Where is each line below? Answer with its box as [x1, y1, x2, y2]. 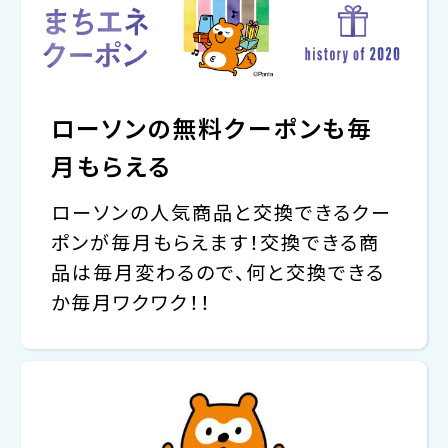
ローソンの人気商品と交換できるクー [50, 201, 392, 225]
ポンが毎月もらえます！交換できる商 [50, 231, 380, 255]
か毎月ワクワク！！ [50, 291, 211, 315]
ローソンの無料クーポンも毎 [50, 115, 373, 144]
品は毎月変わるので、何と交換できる [50, 261, 385, 285]
